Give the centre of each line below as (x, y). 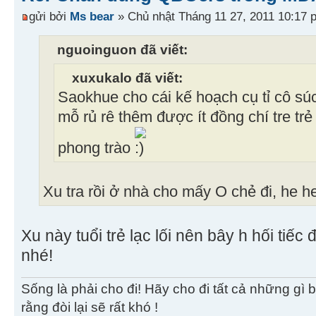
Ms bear (92, 16)
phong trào (96, 148)
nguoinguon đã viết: (122, 49)
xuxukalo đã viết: (127, 77)
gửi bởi (49, 16)
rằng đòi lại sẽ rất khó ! (90, 307)
